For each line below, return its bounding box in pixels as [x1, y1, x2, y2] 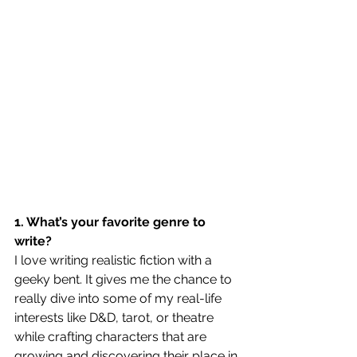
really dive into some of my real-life [14, 290, 225, 306]
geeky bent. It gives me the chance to [14, 271, 235, 287]
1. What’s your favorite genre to [14, 214, 209, 229]
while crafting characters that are [14, 328, 210, 344]
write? [14, 233, 52, 249]
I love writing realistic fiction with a [14, 252, 215, 268]
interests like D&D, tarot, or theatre [14, 309, 217, 325]
